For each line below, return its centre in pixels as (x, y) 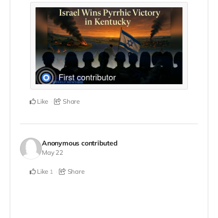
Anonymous (61, 143)
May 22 (53, 152)
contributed (99, 143)
